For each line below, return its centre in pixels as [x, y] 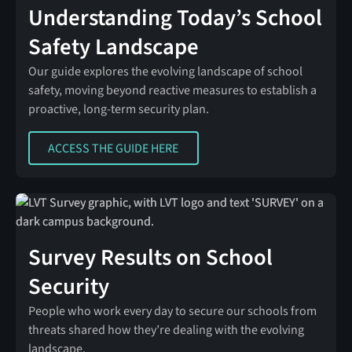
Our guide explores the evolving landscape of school [165, 72]
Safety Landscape [113, 48]
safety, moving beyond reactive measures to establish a [172, 91]
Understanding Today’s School [175, 18]
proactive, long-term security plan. [118, 110]
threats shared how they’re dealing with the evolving [166, 330]
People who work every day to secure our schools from [172, 312]
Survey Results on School [150, 258]
